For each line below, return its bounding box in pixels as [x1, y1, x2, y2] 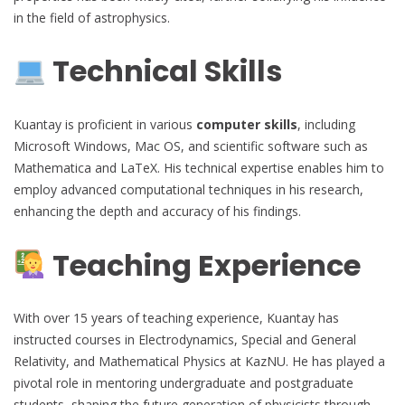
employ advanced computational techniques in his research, [14, 180, 363, 198]
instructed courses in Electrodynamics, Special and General [14, 331, 356, 349]
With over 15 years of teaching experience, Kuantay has [14, 309, 339, 327]
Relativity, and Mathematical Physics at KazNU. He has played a [14, 353, 385, 371]
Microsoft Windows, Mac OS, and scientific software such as [14, 137, 368, 155]
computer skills [196, 115, 297, 133]
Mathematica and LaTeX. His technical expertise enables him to [14, 158, 384, 176]
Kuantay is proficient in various [14, 115, 196, 133]
